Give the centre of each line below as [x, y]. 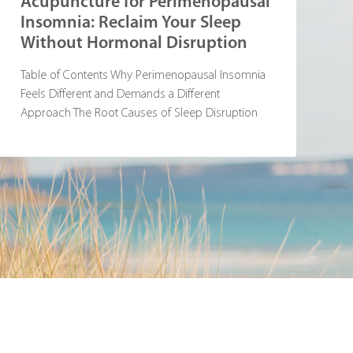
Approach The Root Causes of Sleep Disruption [139, 113]
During [37, 132]
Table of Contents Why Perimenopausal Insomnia [143, 76]
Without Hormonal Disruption [134, 44]
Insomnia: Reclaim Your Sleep [131, 23]
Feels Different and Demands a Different [120, 95]
